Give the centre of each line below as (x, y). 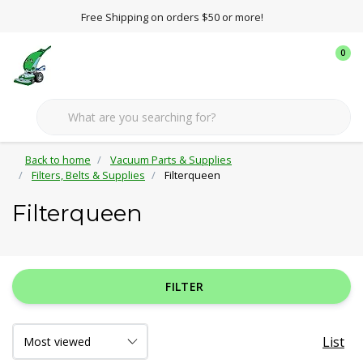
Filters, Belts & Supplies (88, 175)
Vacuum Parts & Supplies (171, 160)
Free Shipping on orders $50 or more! (172, 17)
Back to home (58, 160)
